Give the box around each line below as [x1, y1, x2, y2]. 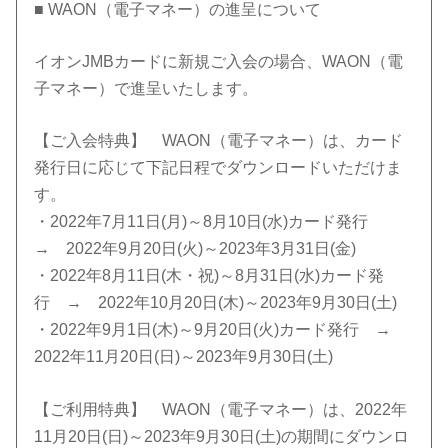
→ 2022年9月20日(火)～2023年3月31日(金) [34, 240, 357, 258]
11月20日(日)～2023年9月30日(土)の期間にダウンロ [34, 427, 410, 445]
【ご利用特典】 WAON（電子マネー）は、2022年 [34, 400, 408, 418]
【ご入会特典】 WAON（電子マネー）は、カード [34, 132, 404, 150]
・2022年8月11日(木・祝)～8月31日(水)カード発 [34, 267, 385, 285]
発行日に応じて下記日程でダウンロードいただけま [34, 159, 403, 177]
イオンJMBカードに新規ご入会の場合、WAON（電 [34, 53, 404, 71]
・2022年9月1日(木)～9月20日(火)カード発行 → [34, 321, 408, 339]
